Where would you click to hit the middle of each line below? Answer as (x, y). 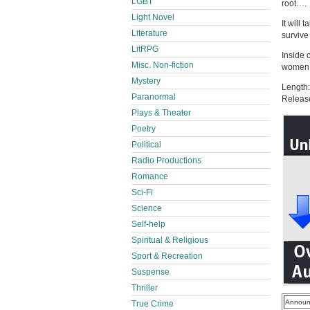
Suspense (151, 272)
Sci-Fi (142, 192)
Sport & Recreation (167, 256)
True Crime (153, 304)
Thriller (145, 288)
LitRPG (145, 49)
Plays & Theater (161, 113)
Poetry (144, 129)
